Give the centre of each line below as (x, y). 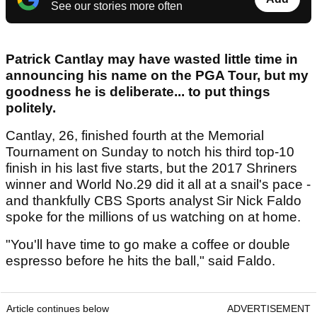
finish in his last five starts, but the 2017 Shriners (151, 168)
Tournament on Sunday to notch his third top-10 (150, 152)
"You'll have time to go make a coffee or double (148, 245)
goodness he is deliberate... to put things (138, 92)
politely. (33, 108)
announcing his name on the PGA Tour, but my (157, 76)
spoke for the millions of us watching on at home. (155, 217)
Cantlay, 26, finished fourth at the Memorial (135, 136)
